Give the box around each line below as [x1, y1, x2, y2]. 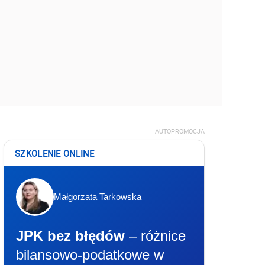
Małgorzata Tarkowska [54, 192, 141, 202]
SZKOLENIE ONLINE [15, 147, 94, 159]
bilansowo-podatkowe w [16, 246, 164, 263]
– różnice [125, 227, 186, 244]
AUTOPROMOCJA [155, 127, 205, 135]
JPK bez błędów [16, 227, 125, 244]
